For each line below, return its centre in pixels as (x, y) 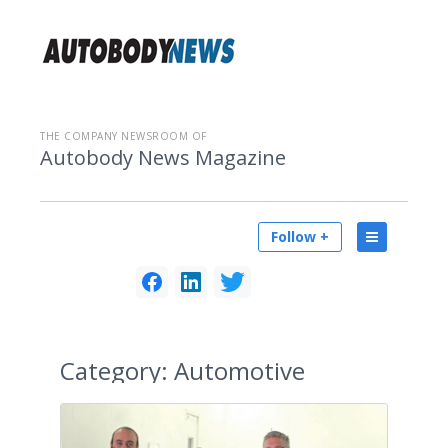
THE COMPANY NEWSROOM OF (123, 136)
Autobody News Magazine (163, 157)
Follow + (300, 236)
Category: (114, 370)
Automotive (236, 370)
